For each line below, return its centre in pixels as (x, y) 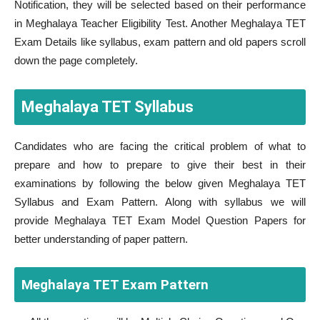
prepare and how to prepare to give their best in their (160, 165)
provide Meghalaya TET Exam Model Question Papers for (160, 220)
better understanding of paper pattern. (101, 239)
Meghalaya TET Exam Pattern (115, 285)
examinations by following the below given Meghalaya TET (160, 183)
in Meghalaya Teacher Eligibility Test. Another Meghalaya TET (160, 23)
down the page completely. (76, 60)
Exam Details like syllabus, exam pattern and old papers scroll (160, 42)
